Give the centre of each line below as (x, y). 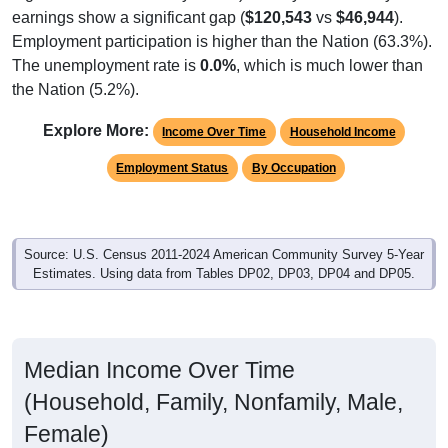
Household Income (342, 132)
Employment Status (172, 168)
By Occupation (293, 168)
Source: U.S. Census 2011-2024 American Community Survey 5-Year (224, 255)
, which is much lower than (329, 66)
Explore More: (95, 131)
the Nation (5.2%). (75, 90)
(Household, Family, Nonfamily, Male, (213, 402)
